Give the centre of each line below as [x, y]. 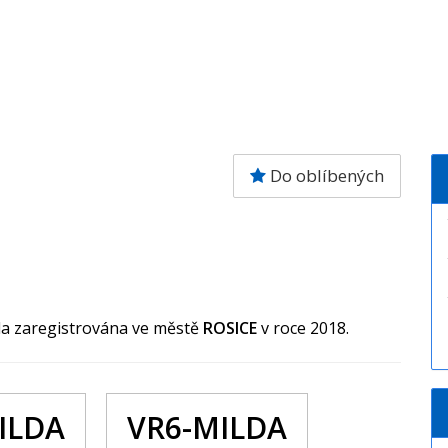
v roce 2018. [305, 328]
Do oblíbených [324, 175]
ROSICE [232, 328]
